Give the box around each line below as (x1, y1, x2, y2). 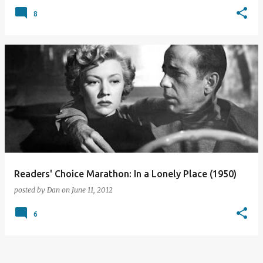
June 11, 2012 (72, 186, 113, 194)
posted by (14, 186, 47, 194)
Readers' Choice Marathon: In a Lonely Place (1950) (14, 168, 237, 179)
